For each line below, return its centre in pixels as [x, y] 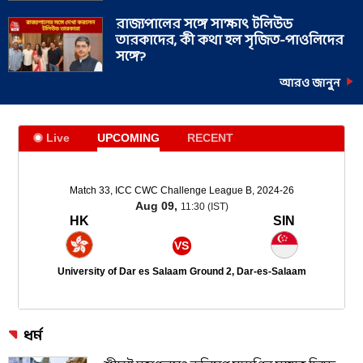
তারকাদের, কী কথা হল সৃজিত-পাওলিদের [230, 41]
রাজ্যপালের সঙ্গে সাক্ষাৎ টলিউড [204, 24]
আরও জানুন [310, 83]
